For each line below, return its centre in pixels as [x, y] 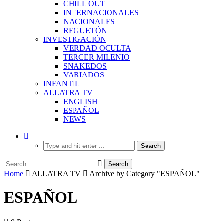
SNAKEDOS [85, 66]
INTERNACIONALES [101, 12]
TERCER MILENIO [96, 57]
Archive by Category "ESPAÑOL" [145, 173]
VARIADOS [84, 74]
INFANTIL [62, 83]
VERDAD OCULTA [97, 48]
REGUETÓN [85, 30]
